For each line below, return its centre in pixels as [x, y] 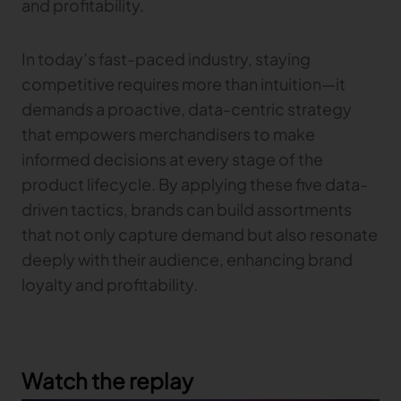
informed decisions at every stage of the [172, 158]
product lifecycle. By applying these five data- [195, 183]
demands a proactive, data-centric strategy [187, 108]
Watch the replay [107, 380]
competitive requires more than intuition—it [183, 83]
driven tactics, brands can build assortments [187, 209]
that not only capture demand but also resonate [200, 234]
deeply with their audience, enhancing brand [187, 259]
